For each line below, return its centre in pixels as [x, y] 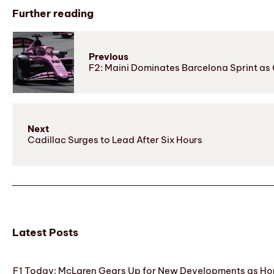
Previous [109, 56]
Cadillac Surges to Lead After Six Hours [115, 139]
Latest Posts [45, 232]
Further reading [53, 13]
